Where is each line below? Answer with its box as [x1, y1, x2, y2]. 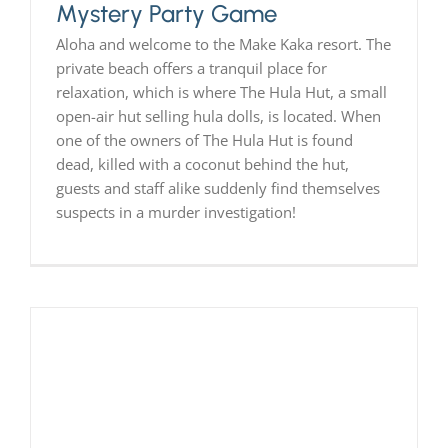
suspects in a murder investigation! [55, 201, 296, 222]
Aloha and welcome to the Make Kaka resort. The [55, 33, 391, 54]
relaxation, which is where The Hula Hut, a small [55, 81, 387, 102]
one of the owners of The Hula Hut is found [55, 129, 353, 150]
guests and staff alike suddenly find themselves [55, 177, 380, 198]
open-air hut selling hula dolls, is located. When [55, 105, 381, 126]
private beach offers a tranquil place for [55, 57, 327, 78]
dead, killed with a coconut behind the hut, [55, 153, 349, 174]
